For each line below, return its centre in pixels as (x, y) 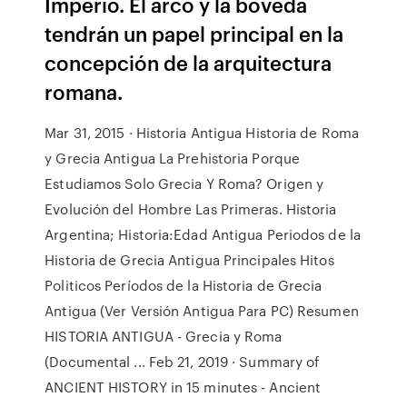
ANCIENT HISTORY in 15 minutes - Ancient (183, 387)
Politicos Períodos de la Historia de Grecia (184, 285)
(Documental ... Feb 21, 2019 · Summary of (182, 362)
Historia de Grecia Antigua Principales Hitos (189, 260)
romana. (84, 91)
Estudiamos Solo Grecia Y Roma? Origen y (184, 184)
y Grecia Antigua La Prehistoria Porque (173, 158)
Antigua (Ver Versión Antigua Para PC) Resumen (202, 311)
